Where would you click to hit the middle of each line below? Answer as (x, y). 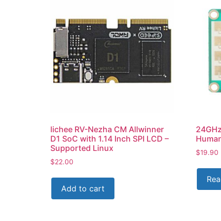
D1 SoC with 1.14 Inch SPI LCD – (110, 138)
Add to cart (83, 189)
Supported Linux (82, 148)
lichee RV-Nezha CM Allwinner (107, 129)
